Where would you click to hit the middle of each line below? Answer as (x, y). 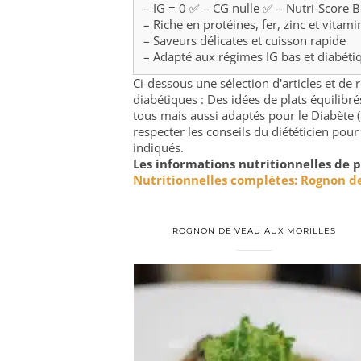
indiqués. (158, 147)
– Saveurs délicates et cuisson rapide (245, 40)
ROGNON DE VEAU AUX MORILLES (254, 231)
